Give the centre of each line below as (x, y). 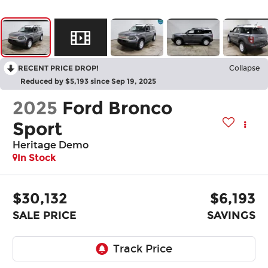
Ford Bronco (118, 108)
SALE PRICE (45, 215)
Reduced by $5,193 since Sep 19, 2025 (88, 81)
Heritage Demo (51, 145)
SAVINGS (231, 215)
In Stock (37, 158)
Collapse (244, 68)
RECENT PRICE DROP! (58, 68)
